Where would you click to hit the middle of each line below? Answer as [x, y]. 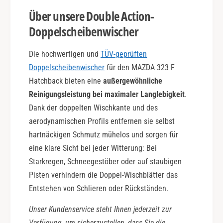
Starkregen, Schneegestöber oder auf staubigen [105, 161]
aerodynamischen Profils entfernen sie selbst [102, 121]
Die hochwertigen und [65, 54]
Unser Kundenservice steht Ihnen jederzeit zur [100, 210]
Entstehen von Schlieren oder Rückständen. [99, 188]
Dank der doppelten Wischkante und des [93, 108]
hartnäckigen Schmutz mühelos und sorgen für [104, 134]
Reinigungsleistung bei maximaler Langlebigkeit [107, 94]
